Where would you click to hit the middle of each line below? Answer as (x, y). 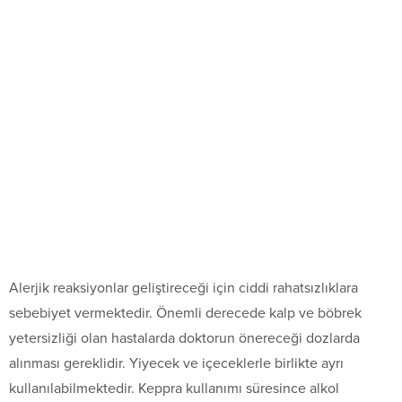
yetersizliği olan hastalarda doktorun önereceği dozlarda (184, 339)
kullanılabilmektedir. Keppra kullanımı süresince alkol (174, 389)
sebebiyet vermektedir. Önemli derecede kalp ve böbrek (185, 314)
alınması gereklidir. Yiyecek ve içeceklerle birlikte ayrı (176, 364)
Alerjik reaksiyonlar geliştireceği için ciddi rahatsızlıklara (184, 288)
